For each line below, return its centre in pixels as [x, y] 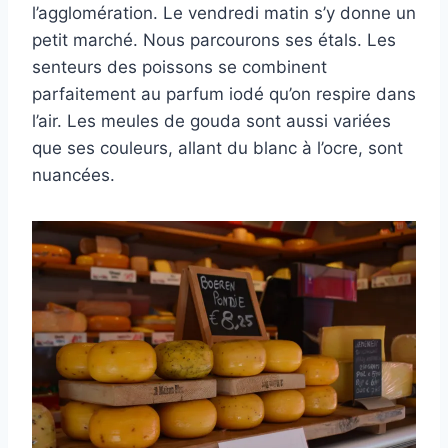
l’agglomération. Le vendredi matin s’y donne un [224, 13]
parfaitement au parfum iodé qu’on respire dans [224, 94]
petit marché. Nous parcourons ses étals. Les [214, 40]
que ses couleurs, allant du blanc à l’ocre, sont [217, 148]
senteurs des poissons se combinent [179, 67]
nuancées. [73, 175]
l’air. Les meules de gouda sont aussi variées [211, 121]
